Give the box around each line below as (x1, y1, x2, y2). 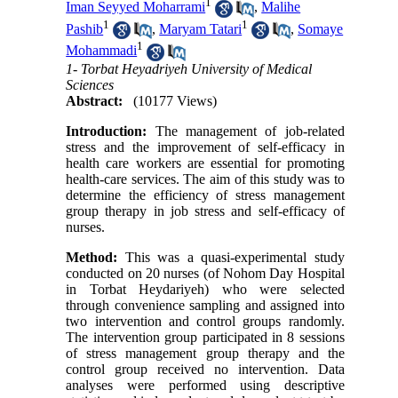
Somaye (298, 20, 344, 36)
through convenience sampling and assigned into (66, 297, 345, 313)
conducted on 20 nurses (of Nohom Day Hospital (66, 265, 345, 281)
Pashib (66, 20, 104, 36)
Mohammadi (66, 43, 138, 59)
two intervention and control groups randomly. (66, 313, 345, 329)
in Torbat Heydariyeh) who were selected (66, 281, 345, 297)
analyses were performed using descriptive (66, 377, 345, 393)
